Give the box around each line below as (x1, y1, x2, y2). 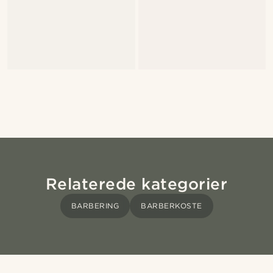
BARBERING (71, 201, 119, 211)
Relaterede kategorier (45, 174, 228, 194)
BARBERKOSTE (141, 201, 202, 211)
